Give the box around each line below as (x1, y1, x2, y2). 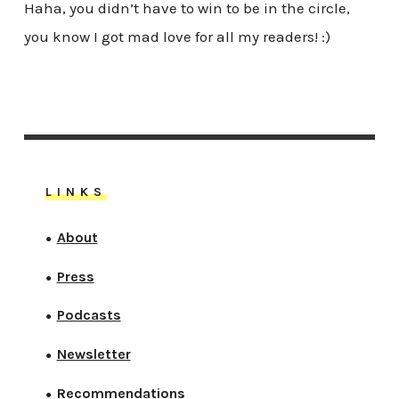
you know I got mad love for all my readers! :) (23, 28, 330, 46)
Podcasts (56, 306, 121, 324)
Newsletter (56, 346, 131, 363)
